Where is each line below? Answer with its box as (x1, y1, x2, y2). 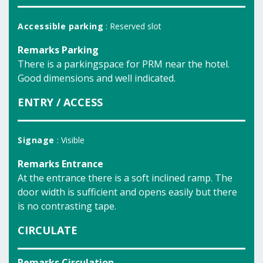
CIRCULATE (18, 223, 77, 237)
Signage (18, 134, 55, 146)
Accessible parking (18, 21, 103, 32)
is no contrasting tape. (18, 200, 116, 213)
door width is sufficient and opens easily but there (18, 186, 237, 198)
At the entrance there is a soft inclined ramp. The (18, 171, 232, 184)
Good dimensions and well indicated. (18, 72, 176, 85)
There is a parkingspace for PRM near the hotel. (18, 58, 230, 70)
